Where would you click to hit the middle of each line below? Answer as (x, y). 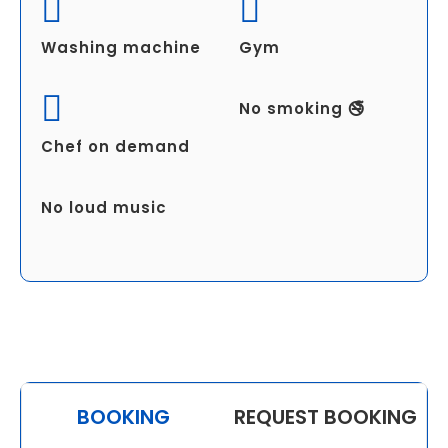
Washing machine (121, 47)
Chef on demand (115, 146)
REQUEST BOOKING (325, 416)
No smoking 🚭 (302, 108)
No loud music (104, 207)
